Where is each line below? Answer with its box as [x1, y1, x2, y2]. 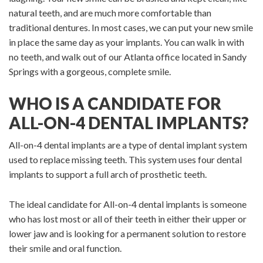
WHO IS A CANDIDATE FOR [9, 93, 221, 113]
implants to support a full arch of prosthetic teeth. [9, 168, 207, 180]
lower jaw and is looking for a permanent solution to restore [9, 227, 246, 239]
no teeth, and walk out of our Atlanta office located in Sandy [9, 51, 247, 63]
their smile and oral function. [9, 242, 122, 254]
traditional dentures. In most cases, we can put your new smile [9, 22, 253, 33]
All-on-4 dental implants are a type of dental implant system [9, 139, 247, 150]
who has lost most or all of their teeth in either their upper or [9, 213, 247, 224]
